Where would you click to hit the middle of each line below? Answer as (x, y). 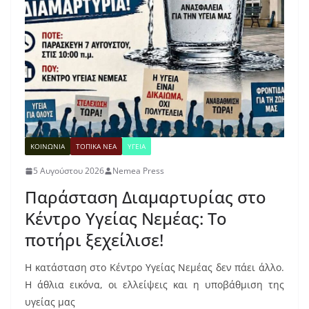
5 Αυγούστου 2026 (69, 171)
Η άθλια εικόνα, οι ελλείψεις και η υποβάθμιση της (154, 285)
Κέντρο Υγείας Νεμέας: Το (126, 219)
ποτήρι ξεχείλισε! (94, 240)
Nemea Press (138, 171)
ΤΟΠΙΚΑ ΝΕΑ (96, 147)
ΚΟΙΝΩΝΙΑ (48, 147)
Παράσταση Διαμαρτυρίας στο (146, 197)
